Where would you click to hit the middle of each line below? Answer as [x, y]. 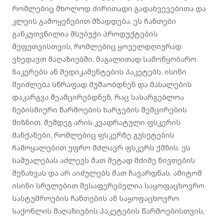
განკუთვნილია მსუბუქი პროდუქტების [85, 34]
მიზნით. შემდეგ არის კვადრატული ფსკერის [96, 123]
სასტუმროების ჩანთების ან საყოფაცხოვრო [96, 199]
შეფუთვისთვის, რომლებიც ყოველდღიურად [97, 47]
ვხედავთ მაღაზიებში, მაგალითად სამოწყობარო [104, 59]
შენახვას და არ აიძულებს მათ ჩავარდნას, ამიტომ [107, 173]
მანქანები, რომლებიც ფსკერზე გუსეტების [93, 135]
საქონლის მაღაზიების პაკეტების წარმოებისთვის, [108, 211]
